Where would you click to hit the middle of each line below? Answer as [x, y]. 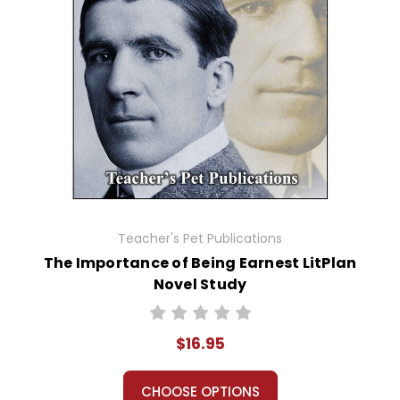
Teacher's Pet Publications [200, 239]
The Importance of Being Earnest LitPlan [200, 263]
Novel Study [200, 285]
